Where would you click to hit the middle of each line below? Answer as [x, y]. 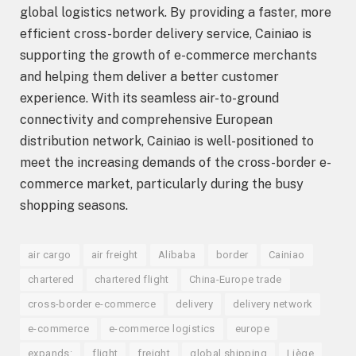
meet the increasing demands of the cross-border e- [176, 162]
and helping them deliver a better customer [149, 76]
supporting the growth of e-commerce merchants [168, 55]
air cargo [50, 254]
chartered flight [132, 279]
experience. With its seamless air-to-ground [149, 98]
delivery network [273, 304]
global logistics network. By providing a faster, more [176, 12]
